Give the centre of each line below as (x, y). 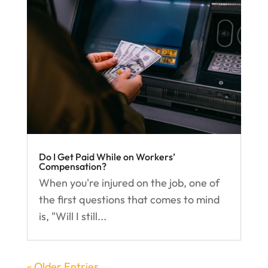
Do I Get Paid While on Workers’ (107, 157)
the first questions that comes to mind (129, 200)
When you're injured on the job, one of (129, 183)
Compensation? (72, 167)
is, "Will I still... (72, 217)
